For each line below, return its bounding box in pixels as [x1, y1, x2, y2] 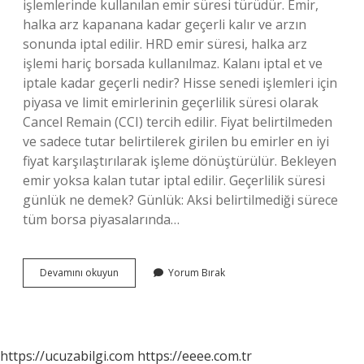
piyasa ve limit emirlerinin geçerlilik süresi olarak [23, 93, 318, 111]
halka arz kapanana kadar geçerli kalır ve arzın [23, 15, 306, 33]
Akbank [118, 265, 152, 279]
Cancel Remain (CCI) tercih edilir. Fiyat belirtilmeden [23, 113, 332, 131]
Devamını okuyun [40, 266, 119, 279]
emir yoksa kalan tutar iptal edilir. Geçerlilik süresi [23, 171, 325, 189]
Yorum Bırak [168, 266, 225, 279]
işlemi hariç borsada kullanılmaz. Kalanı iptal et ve [23, 54, 323, 72]
